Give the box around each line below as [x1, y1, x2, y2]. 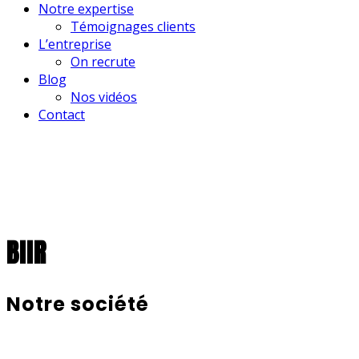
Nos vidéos [71, 88, 137, 106]
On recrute [71, 53, 135, 71]
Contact [38, 106, 85, 123]
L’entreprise [38, 35, 111, 53]
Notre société [6, 290, 149, 317]
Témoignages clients [71, 18, 196, 35]
